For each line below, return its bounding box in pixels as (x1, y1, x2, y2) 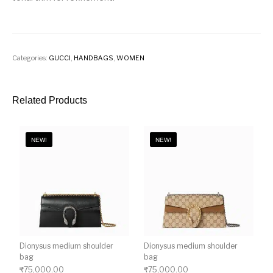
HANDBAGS (74, 53, 114, 62)
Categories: (12, 53, 49, 62)
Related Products (12, 94, 88, 105)
